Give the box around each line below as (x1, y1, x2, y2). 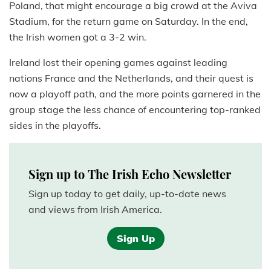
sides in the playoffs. (9, 119, 101, 131)
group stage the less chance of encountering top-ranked (9, 103, 261, 116)
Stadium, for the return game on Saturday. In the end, (9, 15, 248, 27)
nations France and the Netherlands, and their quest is (9, 71, 253, 84)
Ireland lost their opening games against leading (9, 56, 227, 68)
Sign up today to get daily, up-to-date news (28, 187, 226, 200)
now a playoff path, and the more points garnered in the (9, 87, 261, 100)
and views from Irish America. (28, 203, 162, 215)
